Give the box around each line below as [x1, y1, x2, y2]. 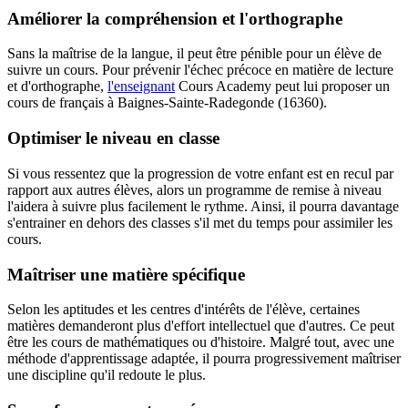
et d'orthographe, [7, 78, 107, 95]
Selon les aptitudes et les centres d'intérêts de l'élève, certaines [7, 301, 360, 318]
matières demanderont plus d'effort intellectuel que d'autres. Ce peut [7, 318, 394, 334]
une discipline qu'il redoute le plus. [7, 367, 206, 383]
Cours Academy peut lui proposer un [175, 78, 390, 95]
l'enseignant [107, 78, 175, 95]
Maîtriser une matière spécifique [7, 264, 245, 284]
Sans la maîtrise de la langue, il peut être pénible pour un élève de [7, 46, 382, 62]
